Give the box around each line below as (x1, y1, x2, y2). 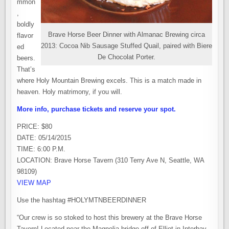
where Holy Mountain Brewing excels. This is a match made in (17, 77, 202, 84)
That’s (17, 65, 36, 73)
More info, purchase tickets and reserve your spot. (17, 105, 176, 113)
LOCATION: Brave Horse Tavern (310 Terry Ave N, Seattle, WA (17, 156, 204, 164)
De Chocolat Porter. (97, 53, 155, 61)
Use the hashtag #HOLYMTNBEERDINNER (17, 196, 147, 204)
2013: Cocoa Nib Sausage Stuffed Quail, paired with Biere (40, 42, 212, 50)
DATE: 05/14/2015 (17, 134, 72, 142)
